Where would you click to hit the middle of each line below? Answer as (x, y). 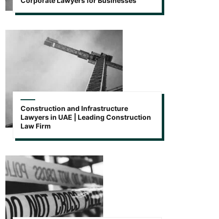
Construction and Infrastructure (74, 108)
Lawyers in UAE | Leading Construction (86, 117)
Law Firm (36, 126)
